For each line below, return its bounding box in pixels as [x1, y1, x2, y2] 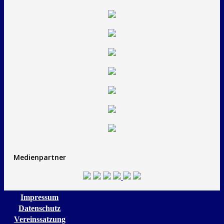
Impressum [20, 192, 59, 201]
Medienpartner [13, 152, 66, 162]
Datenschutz [18, 204, 61, 213]
